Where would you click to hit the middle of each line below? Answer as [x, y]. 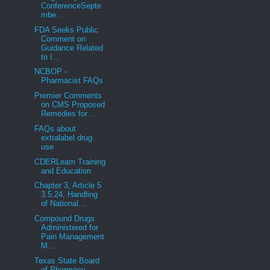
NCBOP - [50, 72]
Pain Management [73, 237]
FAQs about [54, 128]
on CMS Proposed [73, 105]
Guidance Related [72, 48]
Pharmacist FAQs [72, 81]
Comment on [64, 39]
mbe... [52, 14]
